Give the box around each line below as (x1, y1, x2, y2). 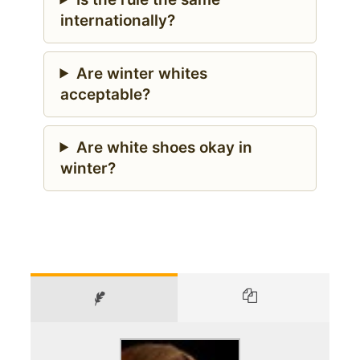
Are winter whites (76, 63, 207, 83)
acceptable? (59, 84, 150, 104)
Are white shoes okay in (76, 137, 252, 157)
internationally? (59, 10, 175, 30)
